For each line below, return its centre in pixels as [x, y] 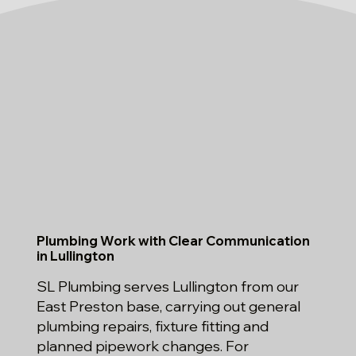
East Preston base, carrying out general [168, 306]
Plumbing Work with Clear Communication [173, 240]
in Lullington [75, 255]
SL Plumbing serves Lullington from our [167, 286]
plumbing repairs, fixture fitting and [152, 326]
